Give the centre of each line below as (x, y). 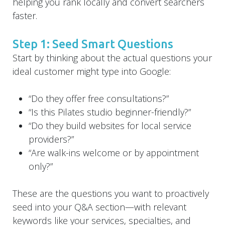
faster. (25, 15)
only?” (41, 166)
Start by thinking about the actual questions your (112, 58)
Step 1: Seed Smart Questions (93, 43)
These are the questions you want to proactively (111, 193)
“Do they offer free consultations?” (99, 98)
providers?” (51, 139)
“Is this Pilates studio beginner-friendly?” (110, 112)
